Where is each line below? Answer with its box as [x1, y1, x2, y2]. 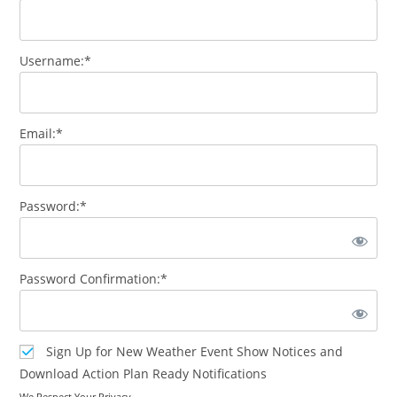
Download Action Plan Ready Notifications [19, 365, 268, 382]
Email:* [19, 125, 64, 142]
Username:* [19, 52, 92, 69]
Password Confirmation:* [19, 270, 168, 287]
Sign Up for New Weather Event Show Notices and [46, 343, 344, 360]
